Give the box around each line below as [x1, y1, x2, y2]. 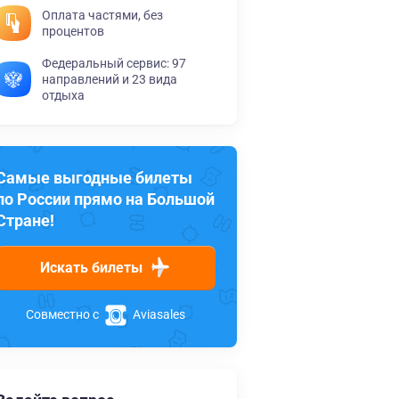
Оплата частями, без [42, 8, 163, 23]
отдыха [42, 88, 85, 103]
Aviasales [130, 307, 185, 322]
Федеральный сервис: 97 [42, 56, 186, 71]
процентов [42, 24, 104, 39]
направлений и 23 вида [42, 72, 177, 87]
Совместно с [26, 307, 102, 322]
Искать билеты [40, 259, 142, 277]
